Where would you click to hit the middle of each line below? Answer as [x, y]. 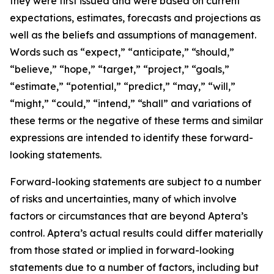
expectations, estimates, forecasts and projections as [135, 18]
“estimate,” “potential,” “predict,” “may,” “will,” [123, 86]
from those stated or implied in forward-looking [122, 250]
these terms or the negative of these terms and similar [136, 120]
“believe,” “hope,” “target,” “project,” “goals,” [120, 69]
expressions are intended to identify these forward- [131, 138]
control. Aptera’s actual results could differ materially [136, 233]
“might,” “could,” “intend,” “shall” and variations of [131, 103]
